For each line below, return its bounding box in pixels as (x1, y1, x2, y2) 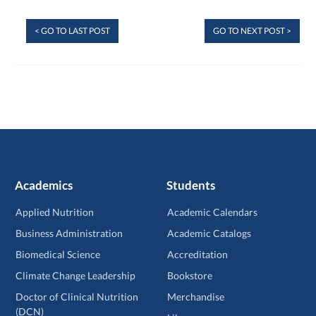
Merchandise (167, 291, 225, 303)
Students (166, 178, 216, 193)
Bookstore (167, 269, 213, 282)
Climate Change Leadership (16, 269, 135, 282)
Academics (15, 178, 73, 193)
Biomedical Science (16, 248, 100, 261)
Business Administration (16, 227, 123, 240)
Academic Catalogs (167, 227, 252, 240)
